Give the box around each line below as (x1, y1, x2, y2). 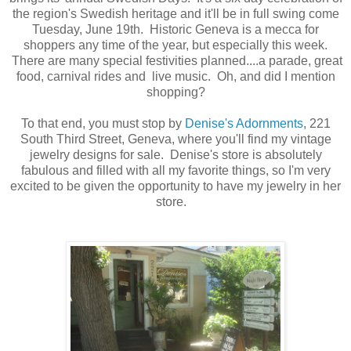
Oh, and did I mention (216, 69, 335, 83)
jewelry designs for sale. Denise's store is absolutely (29, 147, 322, 161)
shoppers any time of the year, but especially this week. (24, 38, 327, 52)
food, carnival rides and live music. (16, 69, 217, 83)
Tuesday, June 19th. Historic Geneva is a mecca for (32, 22, 319, 36)
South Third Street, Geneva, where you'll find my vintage (20, 132, 331, 146)
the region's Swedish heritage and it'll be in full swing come (12, 6, 339, 20)
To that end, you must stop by (20, 116, 185, 130)
